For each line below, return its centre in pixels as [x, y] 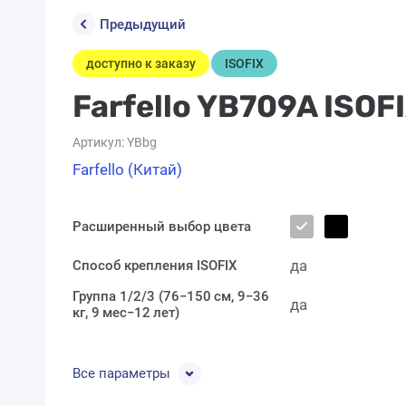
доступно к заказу [141, 63]
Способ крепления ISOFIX [155, 266]
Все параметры [121, 373]
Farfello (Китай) [127, 169]
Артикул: [98, 142]
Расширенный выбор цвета [162, 227]
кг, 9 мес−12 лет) [126, 313]
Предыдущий [143, 24]
